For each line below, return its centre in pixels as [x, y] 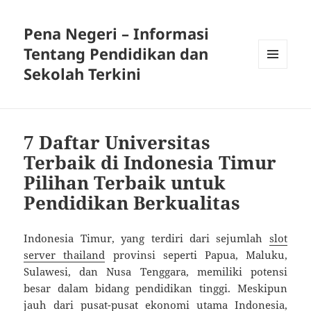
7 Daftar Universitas [117, 143]
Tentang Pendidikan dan [116, 54]
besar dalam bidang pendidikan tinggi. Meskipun [155, 288]
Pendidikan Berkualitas [132, 203]
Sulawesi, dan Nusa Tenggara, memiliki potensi [155, 272]
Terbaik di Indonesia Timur [150, 163]
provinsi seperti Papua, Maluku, [196, 255]
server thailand [65, 255]
